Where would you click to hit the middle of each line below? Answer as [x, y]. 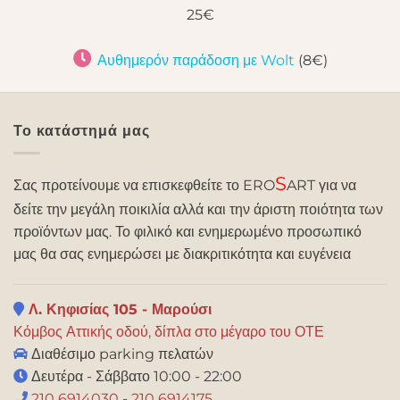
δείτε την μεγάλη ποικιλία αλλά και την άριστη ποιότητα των [198, 209]
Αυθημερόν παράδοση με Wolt [196, 61]
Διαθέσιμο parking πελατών [121, 354]
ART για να [321, 185]
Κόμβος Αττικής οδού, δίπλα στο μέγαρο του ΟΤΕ [169, 331]
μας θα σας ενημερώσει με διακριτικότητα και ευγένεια [182, 254]
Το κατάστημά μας [82, 131]
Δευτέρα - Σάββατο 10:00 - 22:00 [135, 376]
